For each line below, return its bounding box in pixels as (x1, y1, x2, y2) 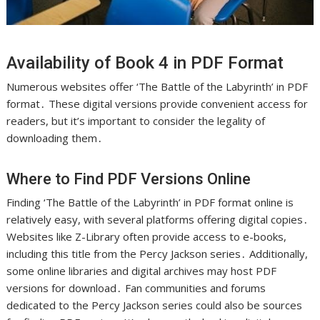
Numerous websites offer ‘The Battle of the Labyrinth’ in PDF (6, 79, 309, 94)
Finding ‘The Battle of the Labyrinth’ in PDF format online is (6, 195, 294, 210)
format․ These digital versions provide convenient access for (6, 96, 309, 111)
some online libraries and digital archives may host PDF (6, 264, 277, 279)
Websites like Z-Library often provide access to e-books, (6, 229, 287, 244)
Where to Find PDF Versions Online (6, 170, 251, 189)
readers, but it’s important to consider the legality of (6, 114, 266, 129)
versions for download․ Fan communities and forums (6, 281, 266, 296)
